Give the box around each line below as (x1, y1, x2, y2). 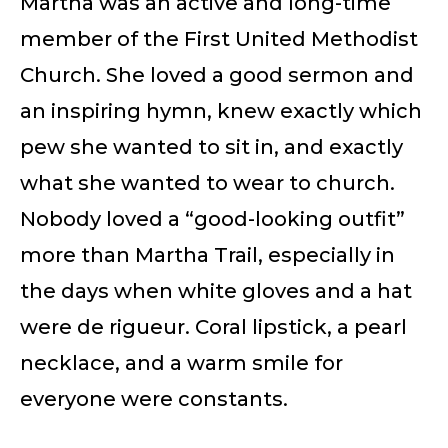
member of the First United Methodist (20, 26, 418, 51)
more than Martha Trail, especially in (20, 242, 395, 267)
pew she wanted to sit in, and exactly (20, 134, 403, 159)
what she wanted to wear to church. (20, 170, 395, 195)
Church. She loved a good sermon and (20, 62, 414, 87)
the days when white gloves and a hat (20, 278, 412, 303)
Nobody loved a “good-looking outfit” (20, 206, 405, 231)
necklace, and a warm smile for (20, 350, 343, 375)
